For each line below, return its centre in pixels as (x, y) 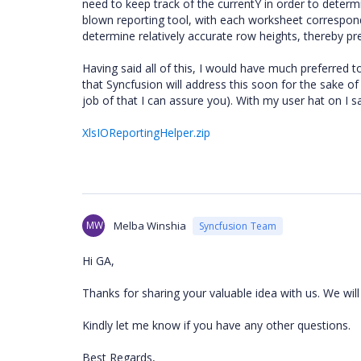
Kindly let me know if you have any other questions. (216, 325)
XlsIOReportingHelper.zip (146, 133)
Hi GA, (98, 261)
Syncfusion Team (238, 226)
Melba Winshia (150, 226)
